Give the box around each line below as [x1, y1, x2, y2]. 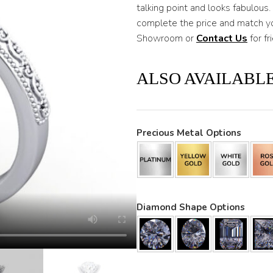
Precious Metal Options [136, 127, 241, 140]
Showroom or [136, 32, 196, 46]
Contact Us [196, 32, 247, 46]
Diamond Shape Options [136, 201, 245, 214]
